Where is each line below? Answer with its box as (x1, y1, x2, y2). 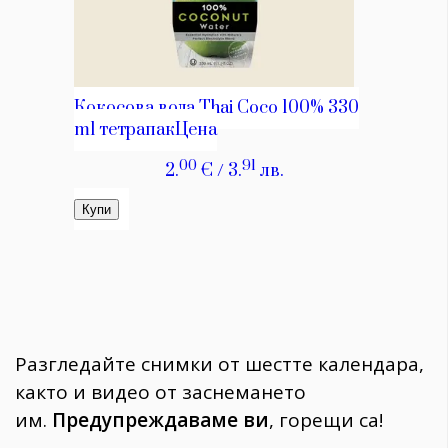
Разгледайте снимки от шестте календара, (15, 351, 424, 378)
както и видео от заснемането (15, 379, 306, 406)
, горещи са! (269, 407, 383, 434)
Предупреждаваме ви (52, 407, 269, 434)
